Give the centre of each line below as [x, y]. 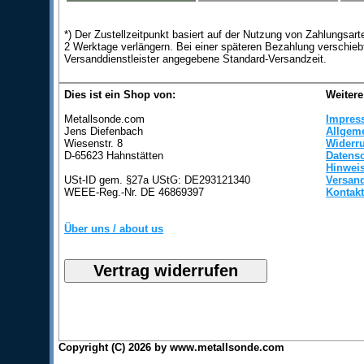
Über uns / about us [114, 229]
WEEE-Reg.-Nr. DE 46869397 [134, 192]
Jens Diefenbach [104, 131]
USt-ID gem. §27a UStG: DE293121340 [157, 180]
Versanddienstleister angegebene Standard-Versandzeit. [195, 59]
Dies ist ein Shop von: [120, 95]
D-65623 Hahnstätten [114, 156]
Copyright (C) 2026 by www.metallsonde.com [171, 347]
